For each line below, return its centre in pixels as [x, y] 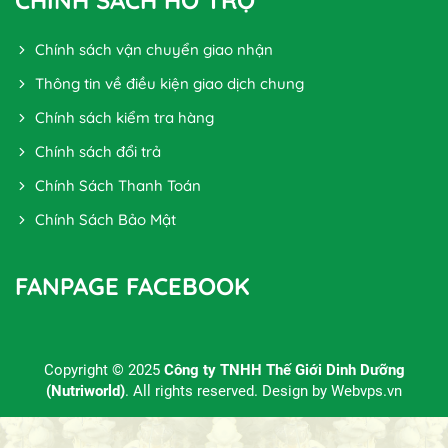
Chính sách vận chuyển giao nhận [154, 49]
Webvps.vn [366, 390]
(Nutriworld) [85, 390]
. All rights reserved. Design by [228, 390]
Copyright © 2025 [103, 369]
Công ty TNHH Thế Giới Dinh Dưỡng [284, 369]
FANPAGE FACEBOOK [132, 285]
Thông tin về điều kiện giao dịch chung [169, 83]
